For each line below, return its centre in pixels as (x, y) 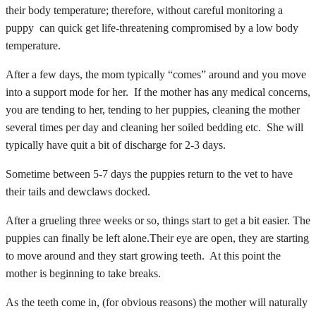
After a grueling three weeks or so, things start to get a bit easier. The (158, 220)
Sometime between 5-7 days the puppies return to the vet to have (149, 174)
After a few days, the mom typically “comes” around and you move (156, 74)
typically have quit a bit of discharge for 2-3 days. (116, 145)
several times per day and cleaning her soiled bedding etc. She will (154, 127)
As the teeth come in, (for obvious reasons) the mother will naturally (157, 302)
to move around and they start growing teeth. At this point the (143, 256)
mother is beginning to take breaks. (83, 273)
